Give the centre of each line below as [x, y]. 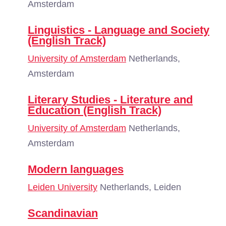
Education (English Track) [95, 110]
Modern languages [76, 169]
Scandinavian [63, 213]
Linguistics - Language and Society [119, 30]
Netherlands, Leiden [139, 187]
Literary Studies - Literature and [110, 100]
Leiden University [63, 187]
